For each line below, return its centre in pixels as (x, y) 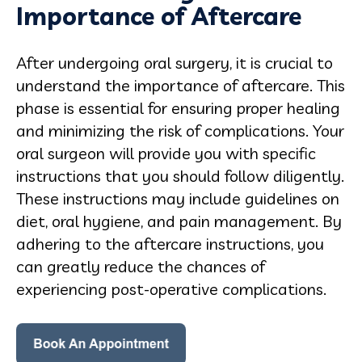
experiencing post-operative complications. (171, 289)
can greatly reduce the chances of (141, 266)
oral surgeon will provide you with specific (166, 153)
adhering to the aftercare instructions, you (170, 244)
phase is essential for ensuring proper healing (178, 108)
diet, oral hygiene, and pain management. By (179, 221)
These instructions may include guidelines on (178, 198)
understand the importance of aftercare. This (181, 85)
